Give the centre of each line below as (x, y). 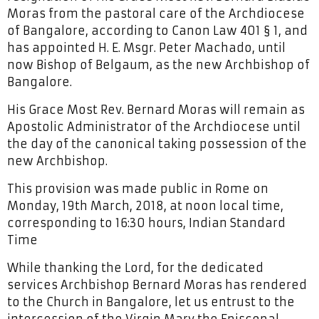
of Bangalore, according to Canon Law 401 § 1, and (157, 30)
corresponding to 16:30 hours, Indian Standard (146, 223)
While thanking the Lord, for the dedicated (135, 267)
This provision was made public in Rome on (138, 188)
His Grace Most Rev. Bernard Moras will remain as (156, 109)
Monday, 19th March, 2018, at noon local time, (145, 205)
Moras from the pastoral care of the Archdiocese (156, 13)
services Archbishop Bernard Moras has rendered (157, 284)
